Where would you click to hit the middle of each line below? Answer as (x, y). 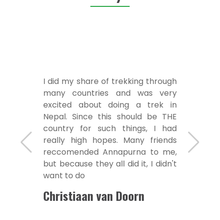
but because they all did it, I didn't (110, 164)
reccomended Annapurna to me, (110, 152)
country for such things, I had (110, 128)
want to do (64, 175)
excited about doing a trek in (110, 105)
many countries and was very (110, 93)
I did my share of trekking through (110, 81)
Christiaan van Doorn (94, 195)
